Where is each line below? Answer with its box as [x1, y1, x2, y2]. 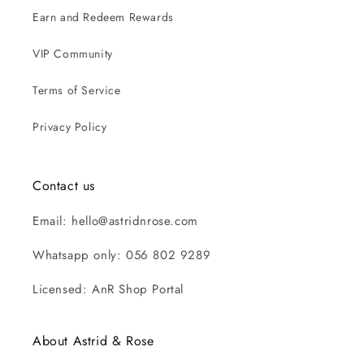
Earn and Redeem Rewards [32, 9, 174, 25]
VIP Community [32, 45, 113, 62]
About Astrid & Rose [32, 331, 154, 350]
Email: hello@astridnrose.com [32, 212, 198, 230]
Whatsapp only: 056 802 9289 [32, 246, 211, 264]
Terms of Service [32, 82, 121, 98]
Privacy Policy [32, 119, 107, 135]
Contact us [32, 176, 95, 195]
